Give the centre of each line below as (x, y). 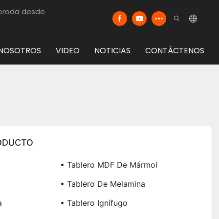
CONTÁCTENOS (175, 51)
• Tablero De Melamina (102, 184)
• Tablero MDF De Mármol (109, 165)
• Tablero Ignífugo (94, 203)
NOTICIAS (112, 51)
